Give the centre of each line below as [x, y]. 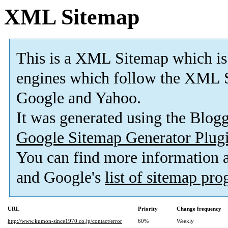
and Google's [61, 178]
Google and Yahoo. [79, 98]
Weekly [185, 221]
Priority [148, 209]
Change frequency [199, 209]
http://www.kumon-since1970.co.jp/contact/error [65, 221]
